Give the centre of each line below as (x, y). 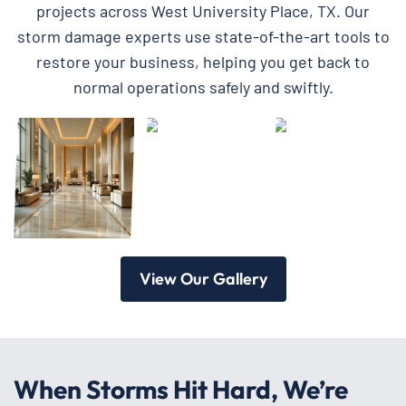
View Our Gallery (203, 278)
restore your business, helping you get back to (203, 62)
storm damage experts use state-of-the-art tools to (203, 36)
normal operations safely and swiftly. (203, 87)
